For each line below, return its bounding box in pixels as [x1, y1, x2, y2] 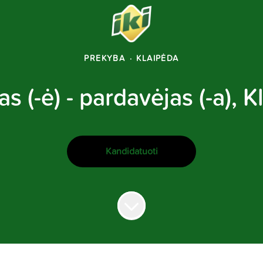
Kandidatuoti [105, 147, 158, 156]
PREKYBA [84, 55, 126, 63]
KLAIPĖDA [136, 55, 179, 63]
